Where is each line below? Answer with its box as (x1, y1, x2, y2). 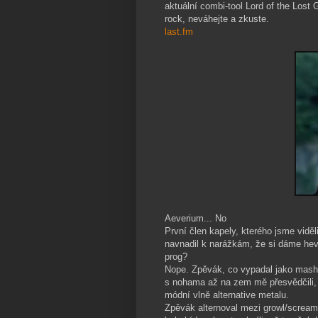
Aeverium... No (165, 213, 226, 224)
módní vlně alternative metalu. (165, 290, 289, 301)
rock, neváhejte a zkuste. (165, 13, 269, 25)
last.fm (165, 26, 193, 38)
